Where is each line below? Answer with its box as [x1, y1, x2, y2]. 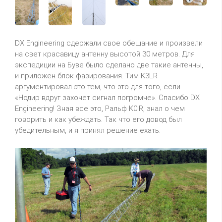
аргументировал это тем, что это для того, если [15, 82, 180, 91]
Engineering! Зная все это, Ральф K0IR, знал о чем [15, 104, 185, 113]
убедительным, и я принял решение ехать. [15, 125, 161, 135]
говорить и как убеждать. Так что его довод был [15, 114, 182, 124]
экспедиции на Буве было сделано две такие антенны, [15, 60, 203, 69]
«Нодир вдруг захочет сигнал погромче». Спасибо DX [15, 93, 200, 102]
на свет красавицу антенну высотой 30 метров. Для [15, 49, 195, 58]
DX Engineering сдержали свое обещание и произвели [15, 38, 203, 48]
